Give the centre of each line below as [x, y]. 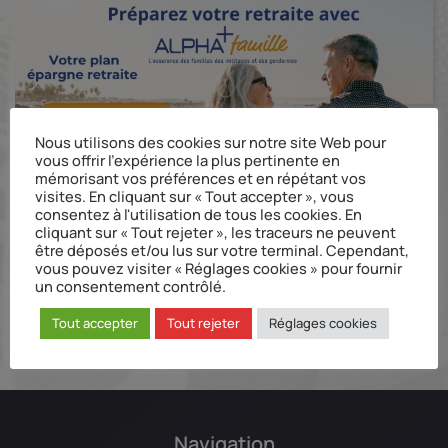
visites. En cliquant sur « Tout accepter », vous [194, 195]
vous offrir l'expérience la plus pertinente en [187, 159]
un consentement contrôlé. [130, 285]
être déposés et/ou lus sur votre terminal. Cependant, [222, 249]
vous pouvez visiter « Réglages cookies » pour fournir [218, 267]
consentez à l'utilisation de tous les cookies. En [198, 213]
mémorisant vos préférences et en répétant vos [200, 177]
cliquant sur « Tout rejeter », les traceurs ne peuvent [215, 231]
